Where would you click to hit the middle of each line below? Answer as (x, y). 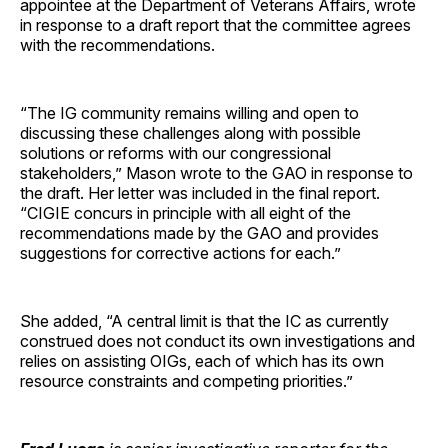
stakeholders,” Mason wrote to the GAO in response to (216, 172)
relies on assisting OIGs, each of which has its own (202, 360)
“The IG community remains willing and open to (189, 112)
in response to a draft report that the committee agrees (215, 24)
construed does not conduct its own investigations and (217, 340)
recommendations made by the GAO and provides (199, 232)
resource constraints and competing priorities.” (186, 380)
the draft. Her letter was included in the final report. (200, 192)
